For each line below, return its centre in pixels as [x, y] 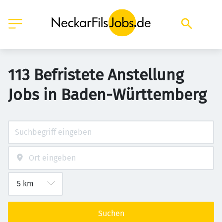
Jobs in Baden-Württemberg [107, 95]
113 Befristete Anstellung [96, 75]
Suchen [111, 213]
